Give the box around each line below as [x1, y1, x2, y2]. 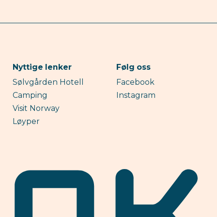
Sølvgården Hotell [13, 77, 84, 87]
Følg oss [116, 62, 151, 72]
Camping [13, 90, 48, 100]
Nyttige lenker [13, 62, 72, 72]
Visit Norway [13, 103, 60, 113]
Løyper [13, 116, 40, 126]
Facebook [116, 77, 155, 87]
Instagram [116, 90, 155, 100]
